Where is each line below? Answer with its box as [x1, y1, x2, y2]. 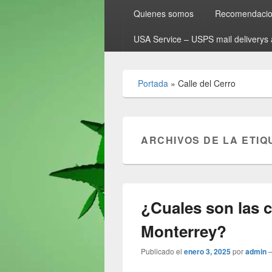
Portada [138, 77, 168, 89]
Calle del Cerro [178, 77, 236, 89]
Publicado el [141, 246, 182, 256]
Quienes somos [133, 7, 194, 19]
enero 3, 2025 [184, 246, 231, 257]
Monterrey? [141, 220, 226, 242]
